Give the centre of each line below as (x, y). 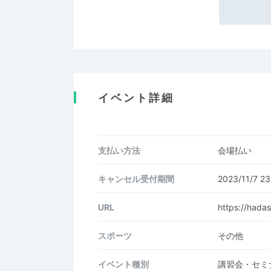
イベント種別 (123, 264)
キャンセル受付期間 (136, 178)
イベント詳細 (136, 98)
